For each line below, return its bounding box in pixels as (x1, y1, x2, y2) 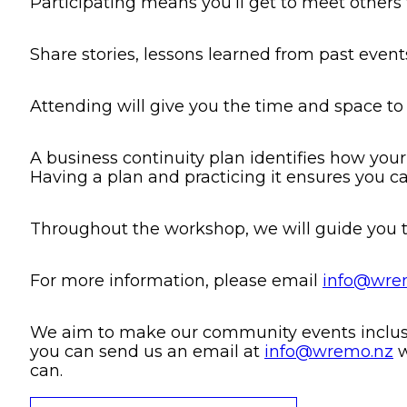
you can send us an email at (30, 341, 264, 362)
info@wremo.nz (264, 341, 393, 362)
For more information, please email (30, 270, 323, 291)
